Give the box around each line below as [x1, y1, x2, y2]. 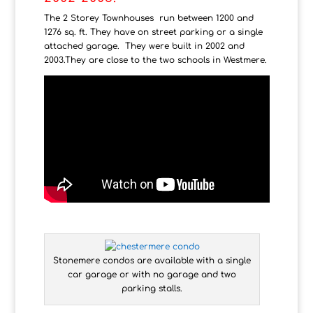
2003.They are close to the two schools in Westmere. [43, 55, 267, 66]
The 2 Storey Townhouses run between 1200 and [43, 13, 254, 24]
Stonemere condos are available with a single [53, 255, 252, 265]
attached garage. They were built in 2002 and [43, 41, 245, 52]
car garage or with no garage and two [68, 269, 237, 279]
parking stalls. [122, 283, 183, 293]
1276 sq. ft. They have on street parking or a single [43, 27, 263, 38]
